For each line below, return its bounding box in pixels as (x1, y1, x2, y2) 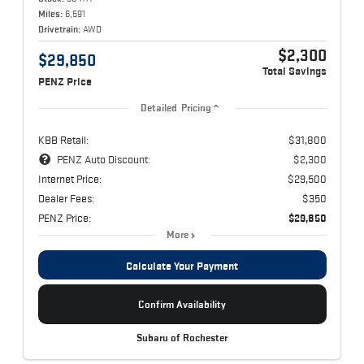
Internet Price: (37, 172, 102, 186)
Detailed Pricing (140, 102, 212, 115)
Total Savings (262, 65, 327, 78)
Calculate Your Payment (126, 259, 238, 273)
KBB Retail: (37, 133, 89, 147)
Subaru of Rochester (136, 331, 227, 344)
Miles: (37, 8, 63, 19)
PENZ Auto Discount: (56, 153, 150, 167)
